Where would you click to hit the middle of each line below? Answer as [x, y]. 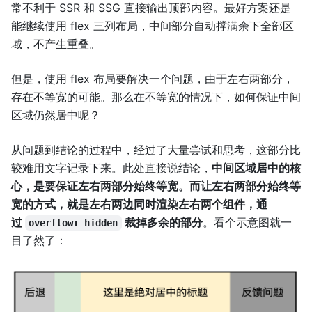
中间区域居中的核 [256, 167]
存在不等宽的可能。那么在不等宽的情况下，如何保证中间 [156, 96]
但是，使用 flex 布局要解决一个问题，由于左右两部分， [153, 78]
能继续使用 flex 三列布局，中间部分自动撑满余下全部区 [153, 25]
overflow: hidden [73, 223]
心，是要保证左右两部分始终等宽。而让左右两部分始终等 [156, 186]
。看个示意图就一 [247, 222]
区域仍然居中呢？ [56, 115]
